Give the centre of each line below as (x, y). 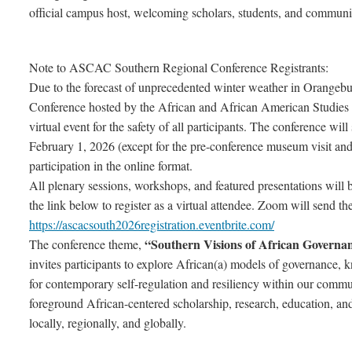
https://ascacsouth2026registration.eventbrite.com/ (152, 225)
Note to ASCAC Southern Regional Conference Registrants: (179, 68)
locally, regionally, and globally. (108, 323)
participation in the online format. (111, 166)
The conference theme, (87, 244)
